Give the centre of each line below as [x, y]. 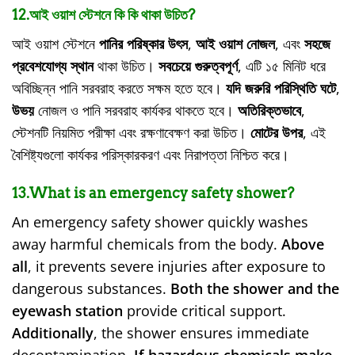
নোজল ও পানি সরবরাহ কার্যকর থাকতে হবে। [136, 110]
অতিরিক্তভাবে [269, 110]
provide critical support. [204, 310]
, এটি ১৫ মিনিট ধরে [282, 65]
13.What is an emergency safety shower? [153, 193]
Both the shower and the [255, 288]
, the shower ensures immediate [201, 332]
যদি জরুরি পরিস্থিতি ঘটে [281, 88]
